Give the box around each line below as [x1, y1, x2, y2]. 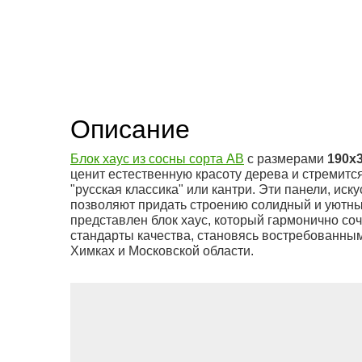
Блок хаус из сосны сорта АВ [70, 152, 244, 166]
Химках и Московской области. [70, 244, 254, 258]
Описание [70, 115, 190, 144]
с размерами [244, 152, 327, 166]
